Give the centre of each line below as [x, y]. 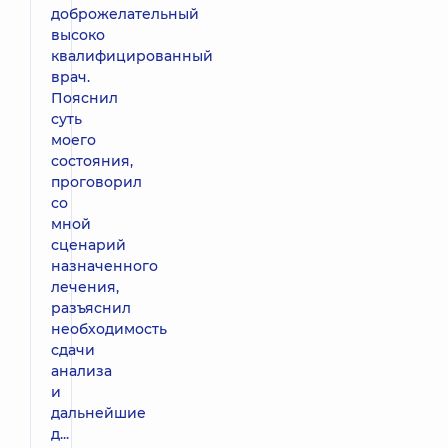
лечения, [85, 286]
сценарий [88, 244]
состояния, [92, 160]
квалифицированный [132, 55]
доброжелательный [125, 13]
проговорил [96, 181]
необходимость [109, 328]
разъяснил [91, 307]
